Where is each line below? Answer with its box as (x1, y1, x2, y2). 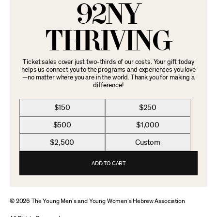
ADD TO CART (91, 160, 126, 166)
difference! (93, 82, 124, 89)
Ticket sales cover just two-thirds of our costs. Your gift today (23, 59, 194, 65)
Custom (135, 139, 160, 146)
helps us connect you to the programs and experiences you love (21, 66, 196, 73)
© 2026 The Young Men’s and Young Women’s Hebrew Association (10, 198, 185, 204)
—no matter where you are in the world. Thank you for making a (22, 74, 195, 81)
